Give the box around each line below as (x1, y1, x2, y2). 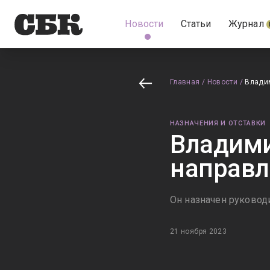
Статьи (180, 18, 212, 30)
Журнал (228, 18, 264, 30)
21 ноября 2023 (170, 227, 227, 236)
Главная (170, 78, 200, 86)
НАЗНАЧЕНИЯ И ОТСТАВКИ (170, 119, 266, 127)
